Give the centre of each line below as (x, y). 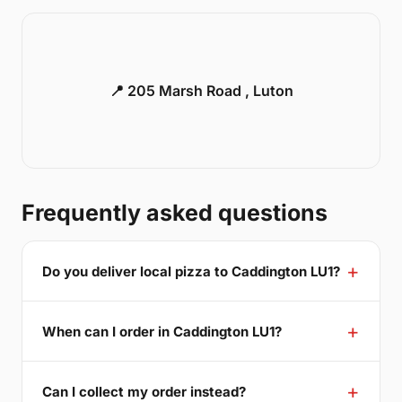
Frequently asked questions (175, 213)
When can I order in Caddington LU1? (162, 331)
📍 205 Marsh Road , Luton (201, 91)
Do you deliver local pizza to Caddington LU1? (191, 271)
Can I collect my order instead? (144, 391)
